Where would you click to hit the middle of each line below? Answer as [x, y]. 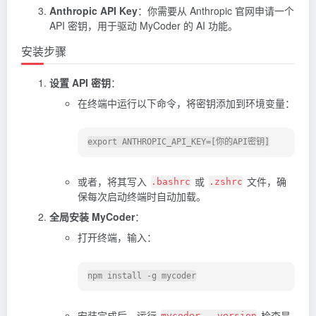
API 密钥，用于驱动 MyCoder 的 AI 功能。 [144, 25]
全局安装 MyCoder [92, 216]
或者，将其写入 [114, 181]
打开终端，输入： [117, 237]
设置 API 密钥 [80, 82]
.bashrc [171, 182]
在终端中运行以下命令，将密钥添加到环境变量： [186, 103]
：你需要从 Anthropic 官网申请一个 [216, 10]
